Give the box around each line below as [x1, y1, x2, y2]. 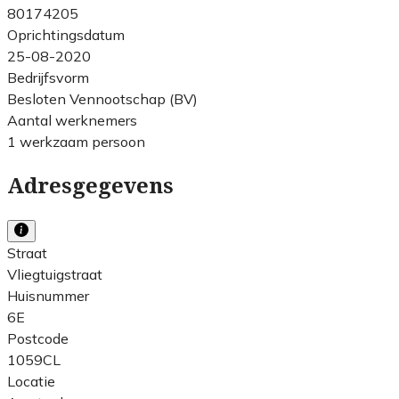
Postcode [7, 329, 69, 347]
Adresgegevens [7, 173, 174, 199]
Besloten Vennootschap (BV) [7, 89, 198, 108]
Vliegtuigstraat [7, 265, 102, 283]
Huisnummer [7, 286, 89, 305]
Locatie [7, 371, 55, 390]
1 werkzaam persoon [7, 132, 145, 151]
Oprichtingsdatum [7, 25, 125, 44]
